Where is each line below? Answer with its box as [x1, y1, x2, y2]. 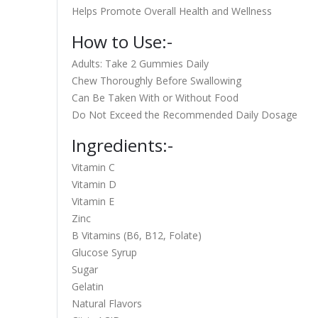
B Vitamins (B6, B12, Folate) [71, 229, 202, 242]
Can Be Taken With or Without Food [71, 91, 238, 104]
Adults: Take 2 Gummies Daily [71, 57, 209, 70]
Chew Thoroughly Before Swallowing [71, 74, 241, 87]
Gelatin [71, 280, 104, 293]
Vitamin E [71, 194, 114, 208]
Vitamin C [71, 160, 115, 174]
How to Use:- [71, 30, 172, 53]
